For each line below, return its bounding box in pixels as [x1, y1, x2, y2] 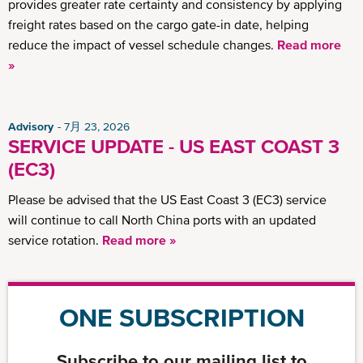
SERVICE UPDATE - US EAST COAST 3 [8, 135, 340, 158]
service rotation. [8, 233, 102, 248]
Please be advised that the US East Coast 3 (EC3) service [8, 192, 327, 207]
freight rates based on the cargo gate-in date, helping [8, 17, 309, 32]
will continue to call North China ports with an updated [8, 212, 316, 228]
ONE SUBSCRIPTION [58, 303, 305, 333]
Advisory [8, 120, 53, 134]
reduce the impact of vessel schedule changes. [8, 37, 277, 53]
